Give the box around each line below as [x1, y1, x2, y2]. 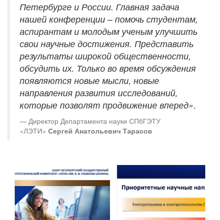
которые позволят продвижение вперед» [20, 99, 193, 111]
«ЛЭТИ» [20, 126, 48, 136]
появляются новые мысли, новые [20, 74, 159, 86]
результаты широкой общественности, [20, 50, 191, 62]
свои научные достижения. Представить [20, 37, 193, 50]
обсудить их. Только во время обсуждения [20, 62, 196, 74]
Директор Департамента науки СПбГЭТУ [28, 116, 161, 126]
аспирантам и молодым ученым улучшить [20, 25, 197, 37]
